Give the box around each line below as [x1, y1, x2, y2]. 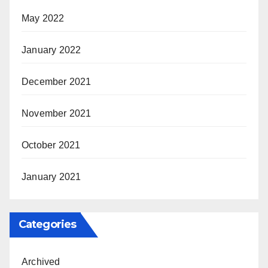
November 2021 [22, 108, 92, 118]
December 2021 [22, 76, 92, 87]
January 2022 [22, 44, 81, 55]
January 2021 [22, 171, 81, 182]
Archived [22, 256, 60, 267]
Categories [19, 217, 76, 231]
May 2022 [22, 13, 65, 23]
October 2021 [22, 139, 81, 150]
